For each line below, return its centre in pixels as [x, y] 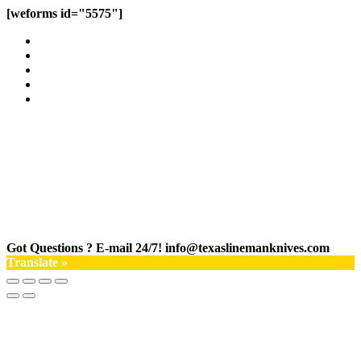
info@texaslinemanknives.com [247, 247]
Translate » [37, 262]
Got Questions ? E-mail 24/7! [84, 247]
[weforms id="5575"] [64, 13]
